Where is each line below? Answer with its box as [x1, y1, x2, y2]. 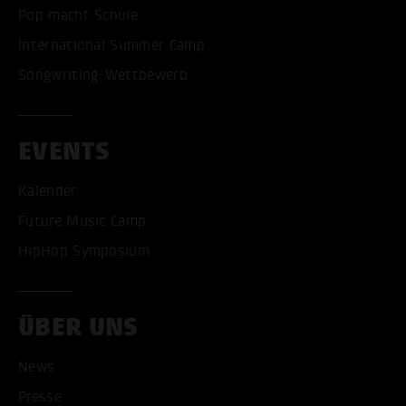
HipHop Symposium [18, 243, 150, 260]
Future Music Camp [18, 213, 147, 230]
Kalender [18, 183, 77, 200]
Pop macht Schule [18, 7, 139, 24]
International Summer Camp [18, 37, 205, 54]
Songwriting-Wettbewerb [18, 67, 188, 84]
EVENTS [18, 137, 110, 167]
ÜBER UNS [18, 313, 139, 343]
